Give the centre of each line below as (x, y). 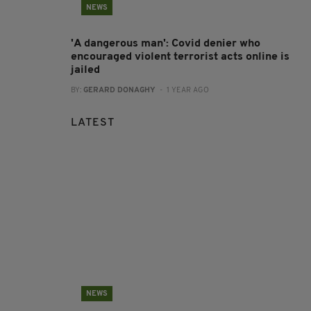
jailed (85, 70)
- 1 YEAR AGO (182, 90)
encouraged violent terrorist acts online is (180, 57)
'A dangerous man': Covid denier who (166, 43)
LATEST (93, 123)
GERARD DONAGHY (119, 90)
